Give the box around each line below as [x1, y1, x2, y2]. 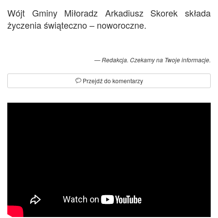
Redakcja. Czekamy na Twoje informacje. [102, 55, 211, 64]
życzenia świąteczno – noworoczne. [7, 18, 146, 32]
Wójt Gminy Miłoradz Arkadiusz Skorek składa [7, 6, 211, 19]
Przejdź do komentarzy [81, 76, 143, 85]
